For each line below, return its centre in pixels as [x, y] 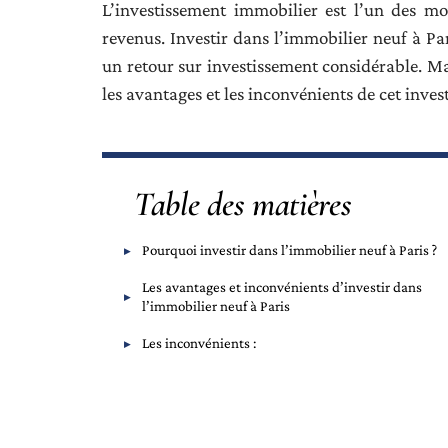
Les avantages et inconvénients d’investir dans [282, 287]
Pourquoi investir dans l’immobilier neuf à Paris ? [289, 250]
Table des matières [243, 204]
